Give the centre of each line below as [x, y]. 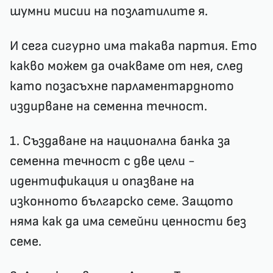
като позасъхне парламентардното [122, 86]
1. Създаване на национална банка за [120, 141]
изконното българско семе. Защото [122, 201]
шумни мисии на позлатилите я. [109, 11]
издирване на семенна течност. [110, 106]
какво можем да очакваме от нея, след [126, 66]
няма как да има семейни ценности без [128, 222]
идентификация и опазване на [102, 181]
